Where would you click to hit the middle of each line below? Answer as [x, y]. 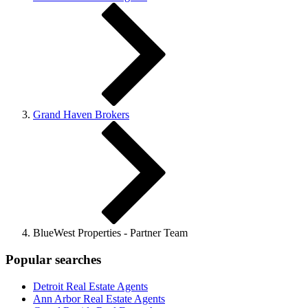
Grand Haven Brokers [81, 115]
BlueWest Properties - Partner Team [110, 233]
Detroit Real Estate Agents [90, 286]
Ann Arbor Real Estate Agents [99, 298]
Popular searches [53, 260]
